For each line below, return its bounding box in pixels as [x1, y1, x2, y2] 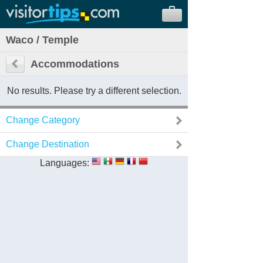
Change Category [6, 115, 80, 125]
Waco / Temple [6, 34, 79, 46]
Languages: [40, 158, 89, 168]
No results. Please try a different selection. [6, 86, 181, 96]
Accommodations [31, 58, 119, 70]
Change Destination [6, 139, 89, 149]
